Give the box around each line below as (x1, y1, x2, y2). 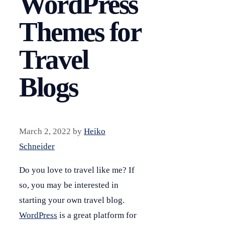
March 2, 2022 (19, 126, 71, 136)
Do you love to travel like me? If (19, 165, 135, 175)
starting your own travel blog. (19, 195, 125, 205)
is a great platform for (57, 210, 137, 220)
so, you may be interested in (19, 180, 119, 190)
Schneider (19, 141, 55, 151)
